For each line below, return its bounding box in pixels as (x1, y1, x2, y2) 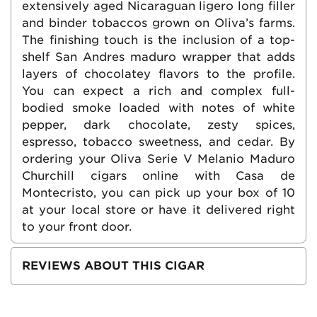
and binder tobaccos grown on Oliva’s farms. (22, 16, 295, 30)
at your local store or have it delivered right (22, 202, 295, 217)
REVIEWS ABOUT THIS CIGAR (22, 258, 204, 272)
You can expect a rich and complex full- (22, 83, 295, 98)
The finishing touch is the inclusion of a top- (22, 33, 295, 47)
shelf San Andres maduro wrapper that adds (22, 50, 295, 64)
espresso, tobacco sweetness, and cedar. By (22, 134, 295, 149)
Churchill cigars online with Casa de (22, 168, 295, 183)
